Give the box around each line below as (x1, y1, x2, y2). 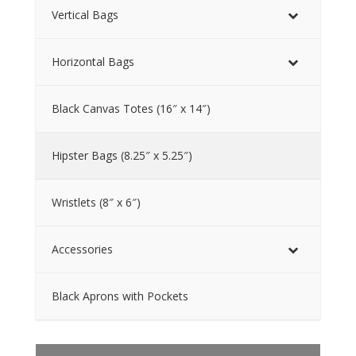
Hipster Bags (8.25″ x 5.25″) (51, 147, 192, 163)
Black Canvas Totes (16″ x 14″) (51, 100, 211, 116)
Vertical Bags (51, 6, 118, 22)
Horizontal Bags (51, 53, 134, 69)
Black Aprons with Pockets (51, 288, 188, 304)
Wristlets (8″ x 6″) (51, 194, 141, 210)
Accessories (51, 241, 113, 257)
